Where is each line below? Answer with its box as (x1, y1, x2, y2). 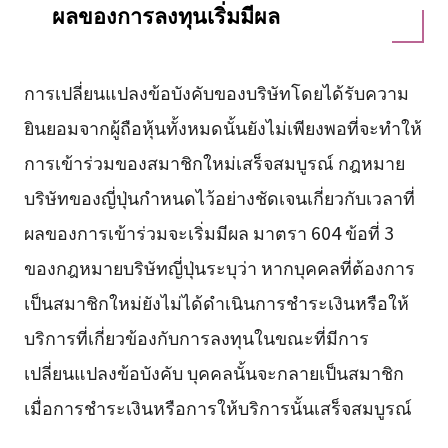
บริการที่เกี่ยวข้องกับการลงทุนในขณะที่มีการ (23, 323, 369, 350)
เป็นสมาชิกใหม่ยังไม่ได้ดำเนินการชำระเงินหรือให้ (23, 288, 409, 315)
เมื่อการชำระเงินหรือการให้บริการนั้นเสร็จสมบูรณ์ (23, 393, 412, 420)
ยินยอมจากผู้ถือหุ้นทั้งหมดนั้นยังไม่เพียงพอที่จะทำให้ (23, 113, 422, 140)
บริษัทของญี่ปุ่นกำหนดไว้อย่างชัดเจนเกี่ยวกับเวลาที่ (23, 183, 415, 210)
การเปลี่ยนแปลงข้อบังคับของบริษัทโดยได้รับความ (23, 78, 409, 105)
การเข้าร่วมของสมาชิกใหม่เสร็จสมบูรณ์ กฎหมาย (23, 148, 405, 175)
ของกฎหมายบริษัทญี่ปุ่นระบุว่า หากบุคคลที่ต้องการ (23, 253, 415, 280)
